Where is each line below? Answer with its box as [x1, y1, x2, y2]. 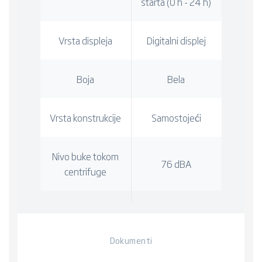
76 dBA [161, 156, 191, 171]
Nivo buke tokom [52, 149, 119, 163]
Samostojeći [151, 110, 201, 125]
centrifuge [64, 164, 107, 178]
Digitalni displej [146, 33, 206, 47]
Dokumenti [109, 233, 153, 246]
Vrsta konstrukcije [50, 110, 122, 125]
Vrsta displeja [58, 33, 113, 47]
